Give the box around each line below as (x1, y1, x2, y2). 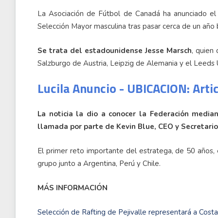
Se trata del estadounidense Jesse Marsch (37, 46, 192, 56)
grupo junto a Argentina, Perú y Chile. (37, 159, 161, 169)
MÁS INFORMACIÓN (37, 183, 108, 193)
